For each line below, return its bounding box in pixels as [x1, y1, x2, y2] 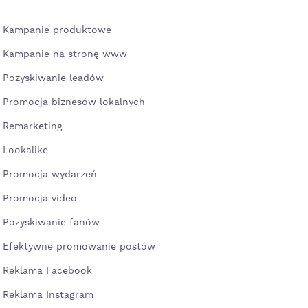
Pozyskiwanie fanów [3, 217, 100, 229]
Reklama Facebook [3, 265, 92, 277]
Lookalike [3, 144, 48, 157]
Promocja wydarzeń [3, 168, 97, 181]
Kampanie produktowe [3, 24, 111, 36]
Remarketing [3, 120, 63, 133]
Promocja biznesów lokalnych [3, 96, 145, 109]
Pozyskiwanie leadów [3, 72, 104, 85]
